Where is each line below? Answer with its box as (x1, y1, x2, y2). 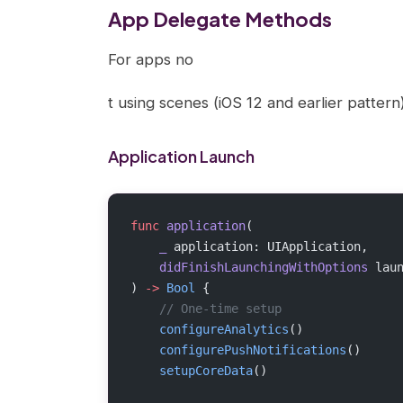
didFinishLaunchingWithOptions (130, 260, 368, 274)
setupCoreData (130, 363, 253, 378)
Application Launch (108, 146, 255, 166)
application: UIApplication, (166, 239, 368, 254)
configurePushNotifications (130, 343, 346, 357)
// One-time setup (130, 301, 282, 316)
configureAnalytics (130, 322, 289, 336)
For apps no (108, 50, 193, 68)
